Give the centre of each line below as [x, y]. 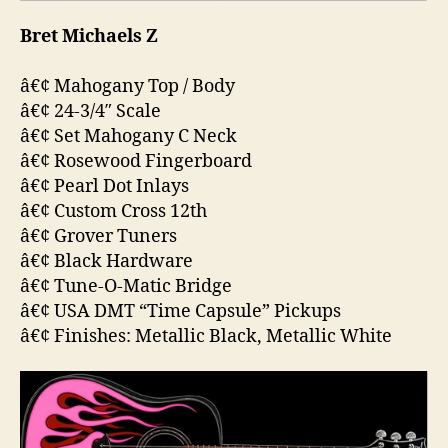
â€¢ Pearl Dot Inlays [104, 186]
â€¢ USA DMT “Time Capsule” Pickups [180, 311]
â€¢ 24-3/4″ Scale [90, 111]
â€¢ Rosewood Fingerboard [136, 161]
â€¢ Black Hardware [106, 261]
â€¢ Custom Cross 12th [113, 211]
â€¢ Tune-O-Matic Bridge [126, 286]
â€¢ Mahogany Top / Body [127, 86]
